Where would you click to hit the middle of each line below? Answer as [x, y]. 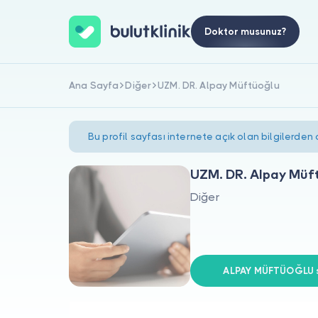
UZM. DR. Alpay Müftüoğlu [219, 85]
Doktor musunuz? [245, 32]
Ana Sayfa [94, 85]
